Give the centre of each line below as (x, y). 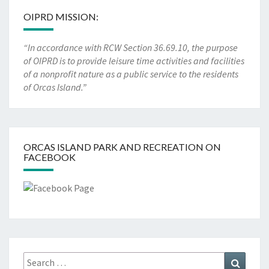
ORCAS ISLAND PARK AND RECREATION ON (122, 147)
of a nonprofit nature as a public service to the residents (131, 74)
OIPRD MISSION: (61, 17)
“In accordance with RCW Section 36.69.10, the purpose (131, 48)
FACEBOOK (50, 157)
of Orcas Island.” (55, 87)
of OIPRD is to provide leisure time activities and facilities (134, 61)
